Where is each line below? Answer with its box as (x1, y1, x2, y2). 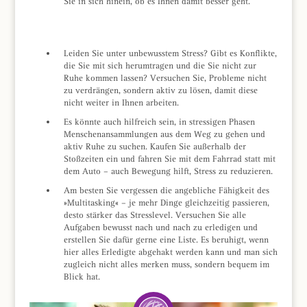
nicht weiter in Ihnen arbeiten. (63, 97, 179, 108)
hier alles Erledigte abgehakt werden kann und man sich (63, 246, 278, 257)
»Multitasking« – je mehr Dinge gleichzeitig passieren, (63, 197, 269, 208)
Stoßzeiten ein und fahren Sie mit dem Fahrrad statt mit (63, 153, 275, 164)
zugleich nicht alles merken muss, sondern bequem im (63, 258, 269, 269)
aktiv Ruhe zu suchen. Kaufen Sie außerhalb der (63, 140, 246, 151)
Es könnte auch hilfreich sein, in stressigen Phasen (63, 116, 255, 127)
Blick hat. (63, 271, 100, 282)
